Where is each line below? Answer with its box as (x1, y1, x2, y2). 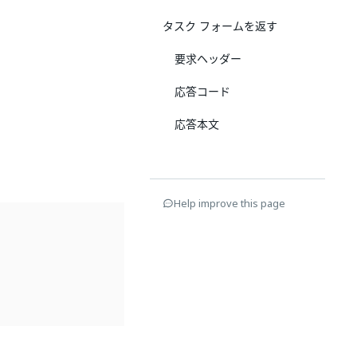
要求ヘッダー (175, 50, 241, 67)
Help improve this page (174, 195, 285, 211)
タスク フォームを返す (163, 18, 277, 34)
